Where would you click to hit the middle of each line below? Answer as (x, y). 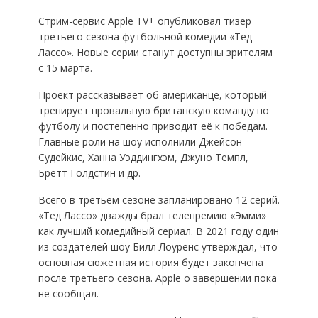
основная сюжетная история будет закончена (150, 263)
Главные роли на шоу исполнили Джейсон (140, 142)
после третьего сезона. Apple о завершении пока (157, 278)
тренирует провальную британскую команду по (153, 111)
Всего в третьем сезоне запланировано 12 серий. (159, 200)
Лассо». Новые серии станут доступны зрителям (155, 53)
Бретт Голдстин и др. (89, 173)
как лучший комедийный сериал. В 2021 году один (158, 231)
